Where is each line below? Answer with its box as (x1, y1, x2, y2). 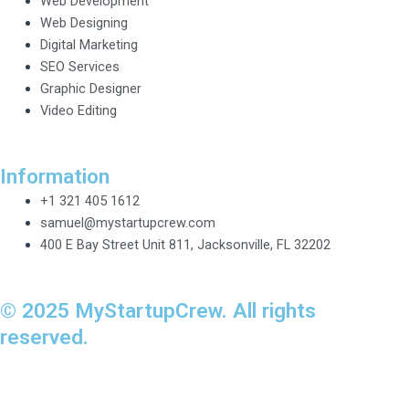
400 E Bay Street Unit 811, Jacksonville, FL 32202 (39, 236, 330, 254)
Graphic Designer (39, 80, 142, 98)
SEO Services (39, 58, 120, 76)
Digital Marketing (39, 37, 138, 54)
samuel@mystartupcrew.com (39, 215, 215, 232)
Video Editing (39, 102, 117, 120)
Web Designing (39, 15, 128, 32)
